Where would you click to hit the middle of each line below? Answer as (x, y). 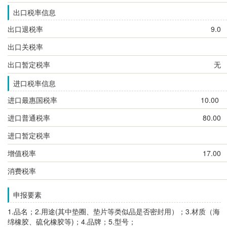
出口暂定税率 (29, 64)
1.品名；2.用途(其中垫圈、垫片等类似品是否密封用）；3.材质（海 (114, 211)
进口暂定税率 (29, 135)
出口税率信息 (34, 12)
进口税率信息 (34, 83)
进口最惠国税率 (32, 100)
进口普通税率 (29, 117)
